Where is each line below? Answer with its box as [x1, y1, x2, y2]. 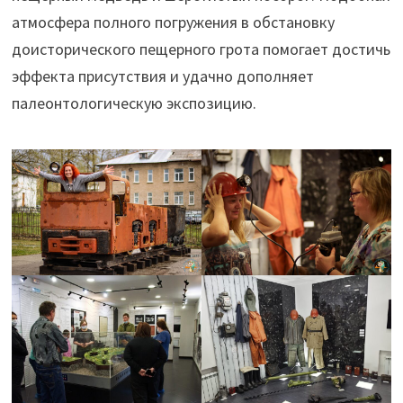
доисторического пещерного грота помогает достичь [11, 38, 390, 59]
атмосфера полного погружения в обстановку [11, 11, 335, 32]
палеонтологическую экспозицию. [11, 92, 256, 113]
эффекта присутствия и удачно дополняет [11, 65, 314, 86]
